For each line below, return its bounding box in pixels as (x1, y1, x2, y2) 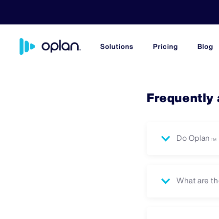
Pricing (153, 43, 178, 50)
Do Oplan (176, 134, 210, 142)
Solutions (100, 43, 133, 50)
